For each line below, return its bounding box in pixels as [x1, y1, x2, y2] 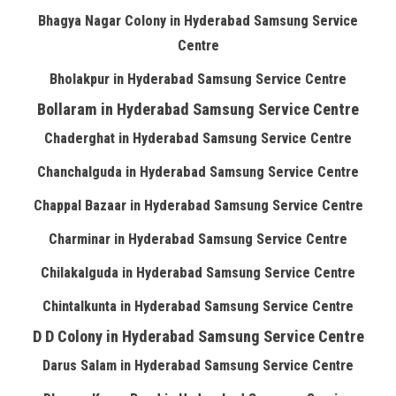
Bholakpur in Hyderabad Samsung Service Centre [49, 71, 346, 88]
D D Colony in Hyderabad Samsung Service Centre [32, 327, 364, 346]
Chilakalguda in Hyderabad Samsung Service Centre [41, 264, 355, 281]
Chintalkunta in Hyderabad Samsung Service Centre [42, 298, 354, 315]
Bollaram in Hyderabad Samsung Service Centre [37, 100, 359, 118]
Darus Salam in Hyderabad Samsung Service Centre [42, 357, 354, 374]
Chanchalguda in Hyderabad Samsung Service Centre [37, 164, 359, 180]
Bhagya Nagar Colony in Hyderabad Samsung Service [38, 12, 358, 29]
